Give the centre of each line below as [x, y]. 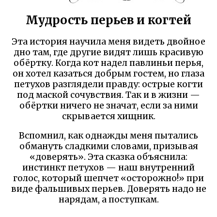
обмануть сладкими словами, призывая [108, 146]
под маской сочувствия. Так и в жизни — [108, 95]
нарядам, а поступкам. [108, 199]
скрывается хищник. [108, 116]
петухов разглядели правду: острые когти [108, 84]
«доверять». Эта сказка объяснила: [108, 157]
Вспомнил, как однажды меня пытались [108, 135]
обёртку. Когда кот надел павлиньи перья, [108, 63]
